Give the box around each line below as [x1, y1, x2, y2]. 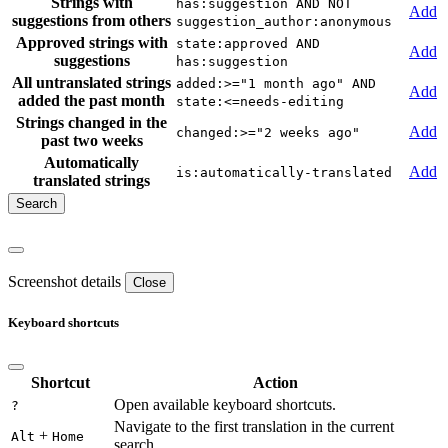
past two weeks [40, 132, 143, 150]
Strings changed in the [16, 114, 167, 132]
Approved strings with [15, 34, 168, 52]
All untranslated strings [12, 74, 171, 92]
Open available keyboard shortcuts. [114, 396, 336, 414]
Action [253, 374, 298, 392]
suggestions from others [12, 12, 171, 30]
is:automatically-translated [176, 165, 392, 181]
